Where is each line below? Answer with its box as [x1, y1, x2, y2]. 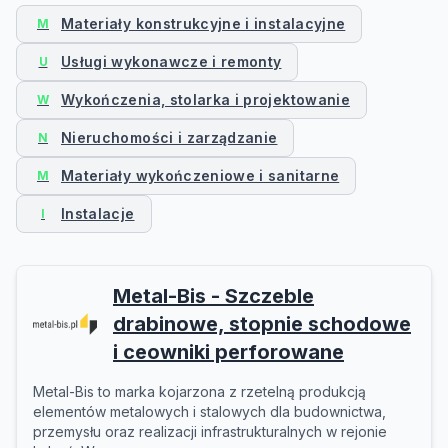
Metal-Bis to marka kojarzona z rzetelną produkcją [33, 383, 366, 400]
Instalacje [61, 205, 135, 222]
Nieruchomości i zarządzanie [61, 129, 278, 146]
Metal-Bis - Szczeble [113, 284, 314, 308]
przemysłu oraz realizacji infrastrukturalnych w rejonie [33, 423, 387, 440]
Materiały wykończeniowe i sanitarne [61, 167, 340, 184]
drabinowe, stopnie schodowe [113, 312, 411, 336]
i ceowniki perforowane [113, 340, 344, 364]
